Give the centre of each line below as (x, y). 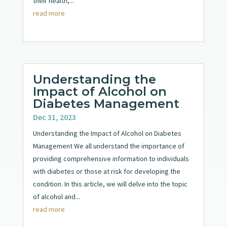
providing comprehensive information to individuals (111, 158)
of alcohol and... (56, 196)
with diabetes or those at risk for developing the (106, 171)
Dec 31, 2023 (54, 117)
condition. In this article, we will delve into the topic (110, 184)
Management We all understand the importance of (108, 146)
